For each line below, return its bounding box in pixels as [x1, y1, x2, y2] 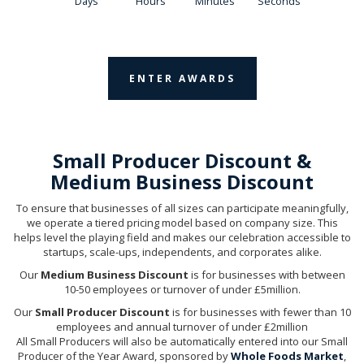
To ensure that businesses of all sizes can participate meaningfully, [15, 200, 349, 215]
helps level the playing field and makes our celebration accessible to [13, 229, 351, 245]
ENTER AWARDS [128, 71, 236, 85]
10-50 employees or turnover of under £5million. [63, 281, 301, 297]
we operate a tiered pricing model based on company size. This [26, 214, 338, 230]
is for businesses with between [188, 266, 345, 282]
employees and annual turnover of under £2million [56, 318, 308, 334]
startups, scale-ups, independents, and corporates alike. [42, 244, 322, 259]
